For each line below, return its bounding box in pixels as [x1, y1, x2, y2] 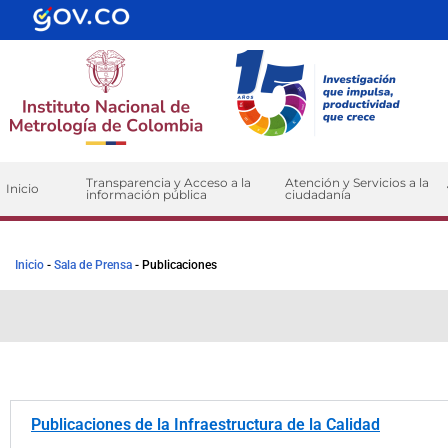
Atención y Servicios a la [285, 175, 430, 190]
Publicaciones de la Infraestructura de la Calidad [31, 415, 380, 434]
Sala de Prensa [54, 258, 132, 272]
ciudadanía [285, 187, 352, 202]
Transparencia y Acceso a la [85, 175, 251, 190]
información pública [85, 187, 207, 202]
